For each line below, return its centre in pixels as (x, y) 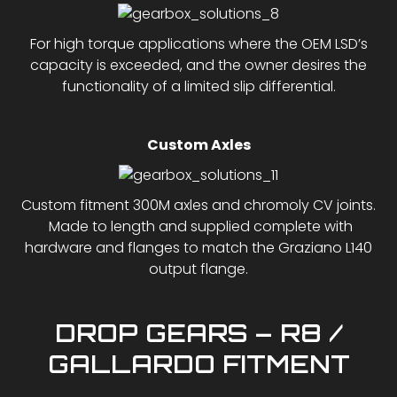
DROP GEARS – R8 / (198, 332)
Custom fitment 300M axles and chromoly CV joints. (198, 205)
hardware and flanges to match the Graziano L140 (198, 247)
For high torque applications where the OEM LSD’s (198, 43)
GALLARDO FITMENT (198, 363)
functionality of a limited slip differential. (198, 86)
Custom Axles (198, 144)
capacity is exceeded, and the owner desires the (198, 65)
